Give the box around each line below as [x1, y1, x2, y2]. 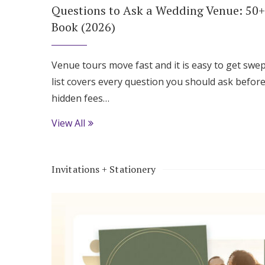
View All [51, 117, 85, 130]
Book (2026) [51, 19, 115, 35]
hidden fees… [51, 92, 109, 105]
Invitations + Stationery [51, 163, 156, 176]
